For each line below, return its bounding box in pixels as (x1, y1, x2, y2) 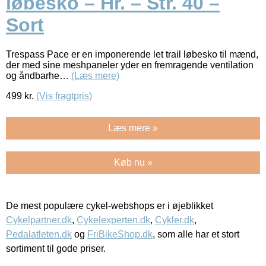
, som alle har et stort (153, 229, 239, 239)
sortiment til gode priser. (6, 243, 106, 254)
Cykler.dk (155, 214, 194, 225)
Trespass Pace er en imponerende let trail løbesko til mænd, (6, 49, 258, 59)
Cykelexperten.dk (77, 214, 150, 225)
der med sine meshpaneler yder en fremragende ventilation (6, 59, 254, 70)
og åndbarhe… (6, 70, 71, 81)
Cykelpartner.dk (6, 214, 72, 225)
